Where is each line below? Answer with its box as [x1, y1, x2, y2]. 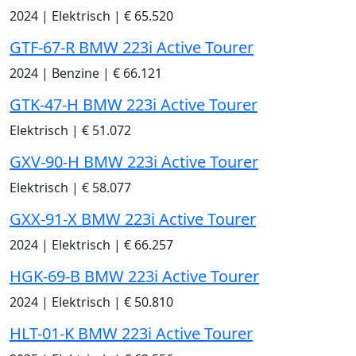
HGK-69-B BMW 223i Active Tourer [10, 265, 259, 288]
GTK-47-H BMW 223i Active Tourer [10, 94, 257, 116]
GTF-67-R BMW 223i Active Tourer [10, 37, 253, 59]
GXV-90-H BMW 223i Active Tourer [10, 151, 258, 173]
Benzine [48, 64, 103, 83]
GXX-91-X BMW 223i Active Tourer [10, 208, 256, 230]
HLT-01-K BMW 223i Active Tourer [10, 323, 253, 345]
